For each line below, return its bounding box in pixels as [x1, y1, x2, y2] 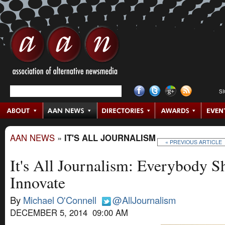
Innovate [10, 172, 65, 193]
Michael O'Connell [23, 193, 96, 207]
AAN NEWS [10, 132, 55, 144]
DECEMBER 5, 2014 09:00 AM [10, 206, 128, 219]
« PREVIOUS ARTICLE [165, 138, 222, 146]
